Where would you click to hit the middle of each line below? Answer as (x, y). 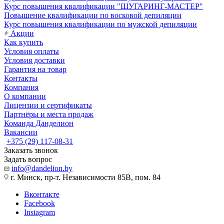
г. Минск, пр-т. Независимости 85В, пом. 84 (84, 177)
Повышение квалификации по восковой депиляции (93, 15)
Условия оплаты (31, 51)
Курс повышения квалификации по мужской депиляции (100, 24)
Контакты (21, 78)
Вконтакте (42, 194)
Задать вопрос (28, 159)
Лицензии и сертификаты (48, 105)
